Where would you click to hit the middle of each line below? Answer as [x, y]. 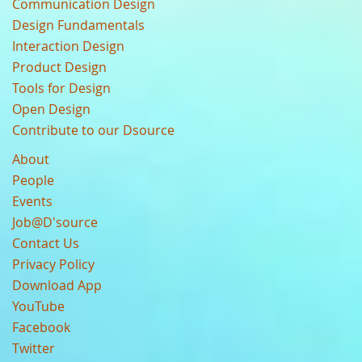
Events [32, 201]
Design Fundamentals [78, 25]
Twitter [34, 348]
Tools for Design [61, 88]
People [33, 180]
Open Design [51, 109]
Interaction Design [68, 46]
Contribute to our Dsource [93, 130]
